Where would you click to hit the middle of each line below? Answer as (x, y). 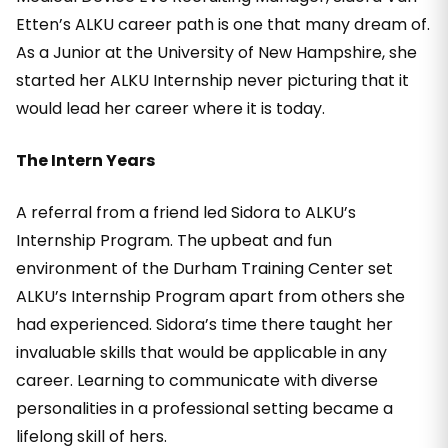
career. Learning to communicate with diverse (197, 380)
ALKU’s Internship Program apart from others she (210, 296)
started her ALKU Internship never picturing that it (212, 80)
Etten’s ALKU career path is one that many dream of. (223, 24)
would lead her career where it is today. (170, 108)
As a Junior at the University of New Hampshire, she (216, 52)
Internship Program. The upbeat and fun (174, 240)
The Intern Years (85, 160)
